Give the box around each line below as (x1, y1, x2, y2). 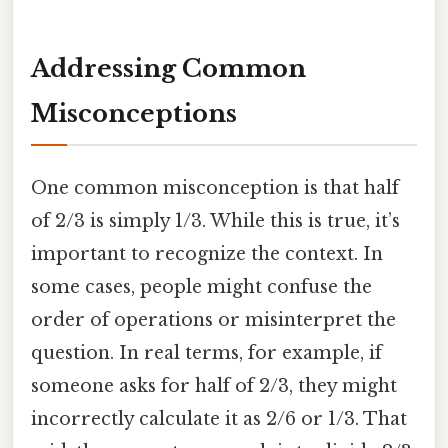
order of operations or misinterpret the (31, 309, 396, 332)
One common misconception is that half (31, 177, 399, 200)
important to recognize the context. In (31, 243, 383, 266)
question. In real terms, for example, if (31, 342, 382, 365)
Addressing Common (31, 54, 306, 84)
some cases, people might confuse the (31, 276, 372, 299)
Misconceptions (31, 99, 237, 129)
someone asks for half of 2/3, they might (31, 375, 397, 398)
